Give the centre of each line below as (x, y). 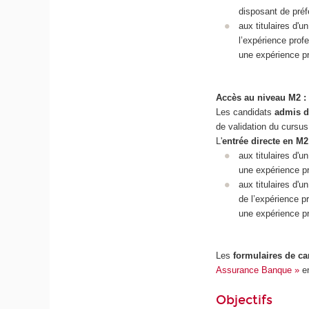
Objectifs (245, 300)
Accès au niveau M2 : (261, 97)
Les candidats (246, 112)
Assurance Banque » (258, 270)
